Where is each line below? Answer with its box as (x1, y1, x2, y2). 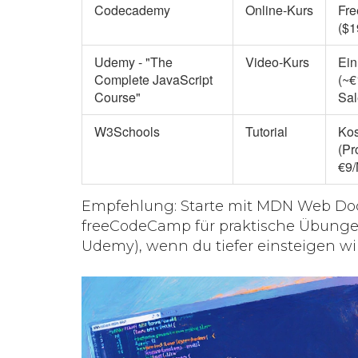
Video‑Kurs (245, 52, 309, 71)
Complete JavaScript (94, 70, 213, 89)
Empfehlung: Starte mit (82, 197, 257, 215)
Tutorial (245, 121, 288, 141)
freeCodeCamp (82, 217, 191, 235)
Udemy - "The (94, 52, 173, 71)
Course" (94, 87, 141, 106)
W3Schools (94, 121, 160, 141)
